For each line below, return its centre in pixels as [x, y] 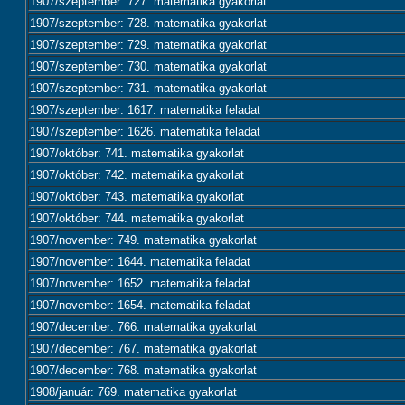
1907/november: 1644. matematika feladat [140, 262]
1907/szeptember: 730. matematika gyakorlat [148, 66]
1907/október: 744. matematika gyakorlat [137, 218]
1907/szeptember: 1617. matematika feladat [145, 110]
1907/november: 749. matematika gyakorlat [143, 240]
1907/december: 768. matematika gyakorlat [143, 370]
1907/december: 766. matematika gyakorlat [143, 327]
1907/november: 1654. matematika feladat [140, 305]
